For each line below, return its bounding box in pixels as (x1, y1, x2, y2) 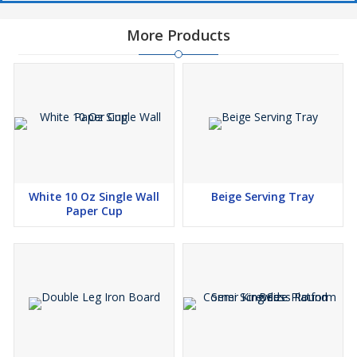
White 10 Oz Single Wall (29, 189, 159, 205)
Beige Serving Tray (211, 189, 315, 205)
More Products (127, 25, 230, 45)
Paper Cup (65, 203, 123, 219)
